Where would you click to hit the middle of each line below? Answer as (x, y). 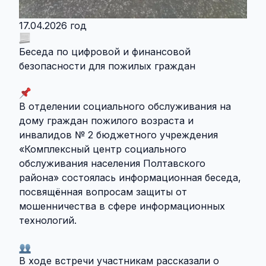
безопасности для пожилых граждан (107, 66)
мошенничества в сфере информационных (122, 206)
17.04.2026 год (53, 26)
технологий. (48, 221)
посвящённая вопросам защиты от (103, 192)
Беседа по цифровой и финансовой (105, 52)
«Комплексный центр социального (103, 149)
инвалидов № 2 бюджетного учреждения (118, 135)
